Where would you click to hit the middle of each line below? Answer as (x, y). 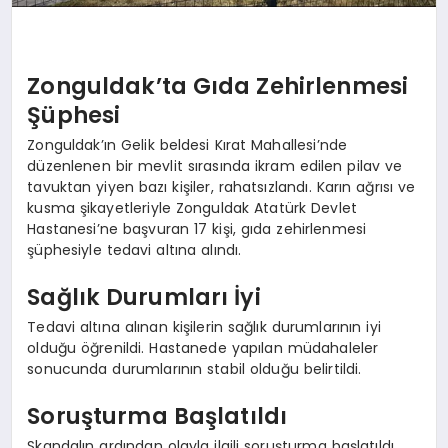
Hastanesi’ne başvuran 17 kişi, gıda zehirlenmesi (197, 228)
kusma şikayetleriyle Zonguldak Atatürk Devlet (192, 207)
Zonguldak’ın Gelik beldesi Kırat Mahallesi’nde (187, 144)
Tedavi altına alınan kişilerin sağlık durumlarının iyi (204, 326)
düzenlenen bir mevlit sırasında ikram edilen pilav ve (215, 165)
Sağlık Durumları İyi (144, 297)
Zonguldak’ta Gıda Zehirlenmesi (218, 86)
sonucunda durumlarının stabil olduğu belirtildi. (194, 368)
